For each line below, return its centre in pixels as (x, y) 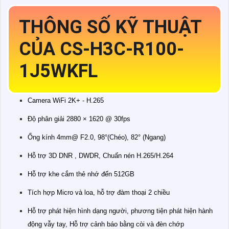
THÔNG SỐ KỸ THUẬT (110, 27)
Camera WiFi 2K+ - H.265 (66, 101)
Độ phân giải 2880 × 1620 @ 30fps (79, 119)
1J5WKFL (58, 71)
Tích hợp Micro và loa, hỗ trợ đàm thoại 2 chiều (99, 193)
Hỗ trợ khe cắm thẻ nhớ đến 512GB (81, 174)
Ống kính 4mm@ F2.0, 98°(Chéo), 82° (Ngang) (97, 138)
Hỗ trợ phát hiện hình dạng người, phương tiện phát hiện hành (120, 211)
